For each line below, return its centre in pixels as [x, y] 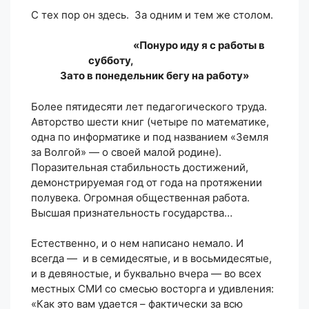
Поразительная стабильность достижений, [140, 167]
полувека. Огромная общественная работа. [140, 197]
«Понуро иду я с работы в [154, 46]
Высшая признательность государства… [132, 212]
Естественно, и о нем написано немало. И [137, 243]
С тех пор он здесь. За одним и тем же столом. [152, 14]
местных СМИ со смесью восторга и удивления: [152, 289]
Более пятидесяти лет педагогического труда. [149, 106]
